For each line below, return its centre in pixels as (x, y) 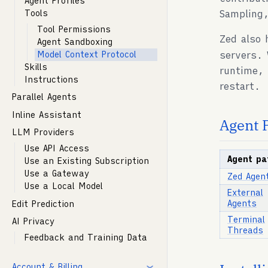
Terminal (246, 219)
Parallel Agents (44, 97)
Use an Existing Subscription (87, 161)
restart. (240, 86)
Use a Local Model (64, 186)
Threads (245, 230)
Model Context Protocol (87, 55)
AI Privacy (33, 221)
